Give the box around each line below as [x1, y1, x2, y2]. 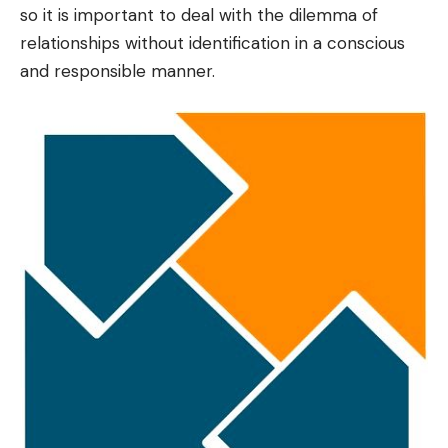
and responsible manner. [20, 60, 215, 83]
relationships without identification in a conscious [20, 32, 405, 55]
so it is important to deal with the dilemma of [20, 4, 378, 27]
